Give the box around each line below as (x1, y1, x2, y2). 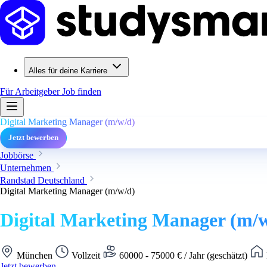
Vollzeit (69, 250, 103, 260)
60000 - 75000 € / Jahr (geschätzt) (117, 250, 250, 260)
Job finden (62, 86, 101, 97)
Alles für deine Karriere (29, 66, 107, 75)
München (14, 250, 55, 260)
